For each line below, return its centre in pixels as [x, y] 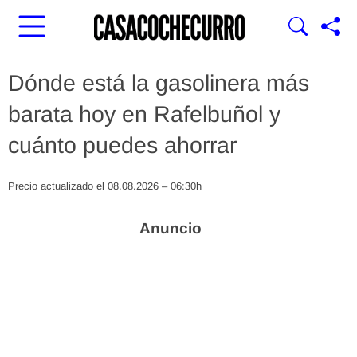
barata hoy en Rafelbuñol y [144, 114]
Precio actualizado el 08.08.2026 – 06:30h [105, 186]
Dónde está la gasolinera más [159, 83]
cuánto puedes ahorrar [122, 145]
